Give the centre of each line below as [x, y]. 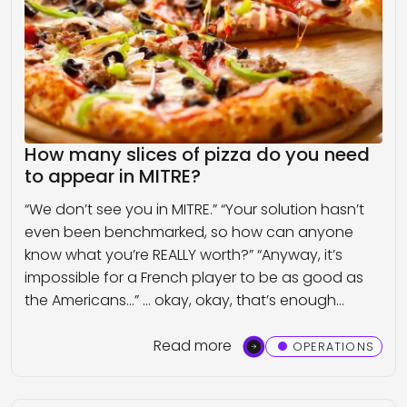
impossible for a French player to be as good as [194, 278]
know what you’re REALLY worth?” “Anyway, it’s [184, 255]
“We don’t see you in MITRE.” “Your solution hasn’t [194, 210]
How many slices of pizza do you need [197, 155]
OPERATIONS [333, 346]
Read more [192, 345]
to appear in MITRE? [113, 177]
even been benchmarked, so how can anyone [189, 233]
